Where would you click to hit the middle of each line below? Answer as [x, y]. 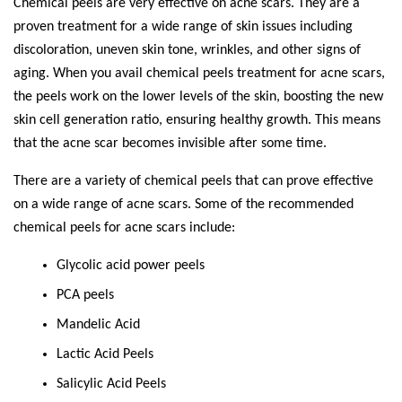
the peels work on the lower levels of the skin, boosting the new [198, 96]
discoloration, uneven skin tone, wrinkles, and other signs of [187, 50]
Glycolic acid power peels [131, 265]
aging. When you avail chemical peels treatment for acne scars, [199, 73]
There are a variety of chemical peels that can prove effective [193, 181]
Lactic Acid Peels [105, 354]
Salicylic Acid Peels [111, 384]
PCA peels [85, 295]
